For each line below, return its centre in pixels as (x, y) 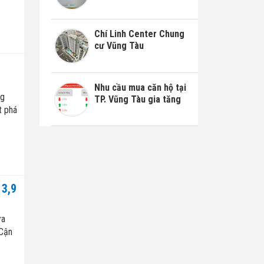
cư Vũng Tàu (119, 45)
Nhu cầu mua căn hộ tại (140, 87)
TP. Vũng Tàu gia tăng (137, 99)
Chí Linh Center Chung (139, 34)
